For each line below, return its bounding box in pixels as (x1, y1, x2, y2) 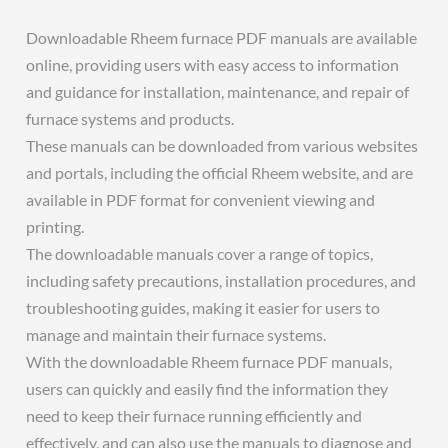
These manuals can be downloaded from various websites (26, 136, 419, 155)
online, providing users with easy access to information (26, 55, 400, 74)
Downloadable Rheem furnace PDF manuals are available (26, 28, 418, 47)
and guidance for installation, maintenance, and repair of (26, 82, 410, 101)
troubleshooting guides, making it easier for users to (26, 298, 381, 317)
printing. (26, 217, 85, 236)
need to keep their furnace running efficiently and (26, 406, 363, 425)
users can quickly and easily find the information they (26, 379, 389, 398)
